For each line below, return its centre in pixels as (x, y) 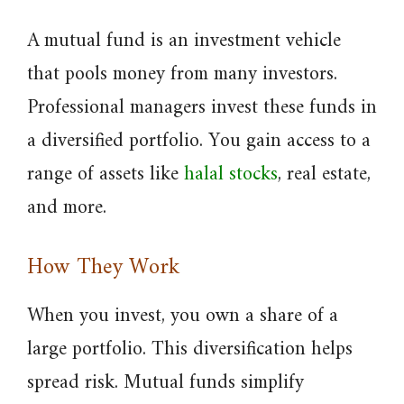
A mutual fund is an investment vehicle (184, 41)
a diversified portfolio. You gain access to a (199, 141)
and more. (67, 208)
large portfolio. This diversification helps (190, 349)
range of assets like (106, 174)
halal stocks (231, 174)
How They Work (103, 268)
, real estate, (324, 174)
